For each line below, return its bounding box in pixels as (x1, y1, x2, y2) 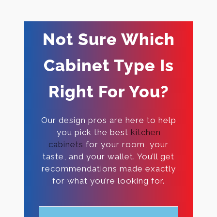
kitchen (130, 127, 161, 137)
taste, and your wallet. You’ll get (43, 151, 174, 161)
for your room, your (83, 139, 169, 149)
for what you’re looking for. (52, 175, 165, 186)
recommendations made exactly (41, 163, 176, 173)
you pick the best (56, 127, 131, 137)
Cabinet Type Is (43, 55, 174, 75)
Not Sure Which (42, 29, 175, 49)
